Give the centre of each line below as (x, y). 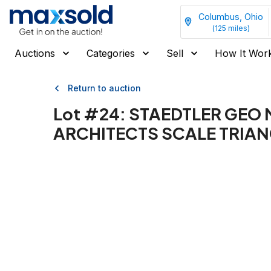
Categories (111, 53)
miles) (238, 28)
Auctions (35, 53)
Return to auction (104, 88)
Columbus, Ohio (231, 16)
